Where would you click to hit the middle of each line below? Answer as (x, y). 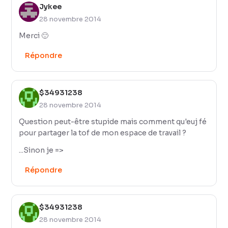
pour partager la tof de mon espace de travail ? (103, 133)
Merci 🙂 (34, 35)
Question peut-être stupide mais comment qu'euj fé (113, 121)
